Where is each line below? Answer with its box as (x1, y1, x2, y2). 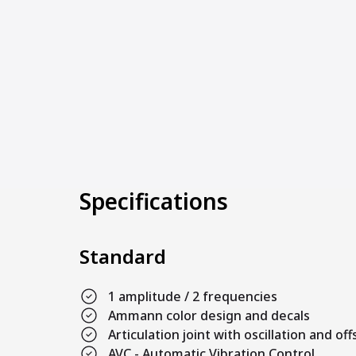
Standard (79, 242, 166, 269)
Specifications (79, 185, 228, 216)
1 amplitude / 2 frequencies (108, 287, 277, 305)
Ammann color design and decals (108, 306, 310, 324)
